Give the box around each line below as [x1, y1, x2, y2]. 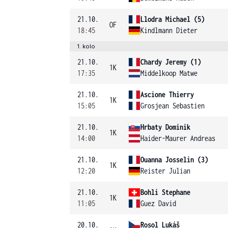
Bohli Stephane [140, 188, 190, 196]
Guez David [140, 199, 176, 208]
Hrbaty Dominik [140, 123, 190, 131]
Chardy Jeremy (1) [140, 58, 201, 66]
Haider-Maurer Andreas [140, 134, 215, 142]
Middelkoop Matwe [140, 69, 197, 77]
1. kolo [77, 43, 95, 50]
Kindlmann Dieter [140, 26, 197, 35]
